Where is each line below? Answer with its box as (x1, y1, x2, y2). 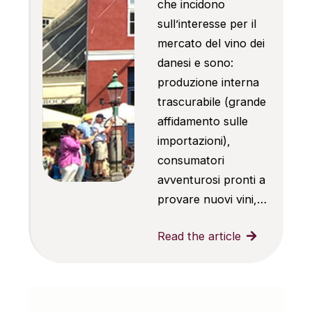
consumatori (157, 153, 224, 168)
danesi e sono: (157, 56, 233, 70)
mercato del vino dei (157, 36, 265, 51)
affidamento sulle (157, 114, 248, 129)
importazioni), (157, 134, 231, 148)
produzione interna (157, 75, 259, 90)
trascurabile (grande (157, 95, 266, 109)
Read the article (157, 228, 241, 243)
